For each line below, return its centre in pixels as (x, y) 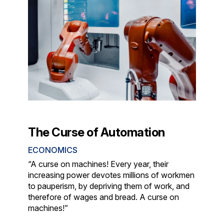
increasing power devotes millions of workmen (111, 175)
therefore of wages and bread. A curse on (104, 197)
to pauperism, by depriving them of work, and (109, 186)
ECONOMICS (53, 150)
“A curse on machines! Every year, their (98, 164)
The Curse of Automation (96, 132)
